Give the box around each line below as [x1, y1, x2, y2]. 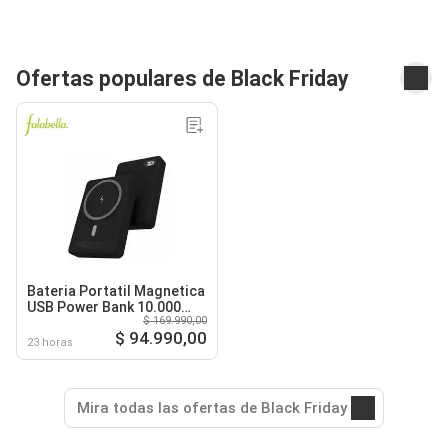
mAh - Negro [27, 315, 110, 331]
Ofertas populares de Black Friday [16, 65, 349, 91]
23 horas [27, 336, 73, 349]
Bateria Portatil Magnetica [27, 283, 205, 299]
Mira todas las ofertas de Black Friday [77, 399, 347, 417]
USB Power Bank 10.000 [27, 299, 181, 315]
